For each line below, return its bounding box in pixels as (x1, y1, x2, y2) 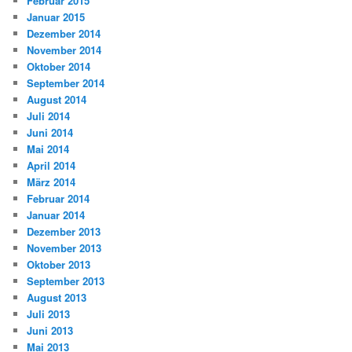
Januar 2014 (27, 207, 86, 223)
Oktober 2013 (27, 257, 91, 273)
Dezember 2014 (27, 26, 101, 42)
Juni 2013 (27, 323, 74, 339)
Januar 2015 (27, 9, 86, 25)
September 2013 (27, 273, 105, 289)
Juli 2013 (27, 306, 71, 322)
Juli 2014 (27, 108, 71, 124)
